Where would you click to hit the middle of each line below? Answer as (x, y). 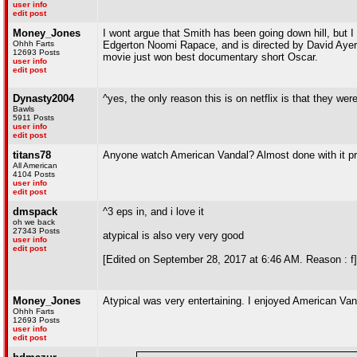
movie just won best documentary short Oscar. (210, 57)
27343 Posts (36, 231)
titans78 (32, 155)
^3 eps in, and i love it (153, 212)
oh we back (34, 222)
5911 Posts (33, 118)
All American (35, 165)
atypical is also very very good (173, 235)
